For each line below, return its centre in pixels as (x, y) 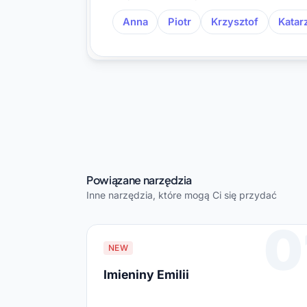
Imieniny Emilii (146, 274)
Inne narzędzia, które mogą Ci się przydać (182, 195)
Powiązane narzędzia (139, 180)
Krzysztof (234, 22)
